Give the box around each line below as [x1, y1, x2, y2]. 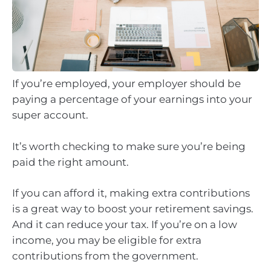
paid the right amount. [12, 155, 129, 168]
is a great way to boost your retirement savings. [12, 203, 253, 215]
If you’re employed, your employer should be [12, 77, 241, 90]
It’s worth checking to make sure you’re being [12, 140, 246, 152]
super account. [12, 109, 88, 122]
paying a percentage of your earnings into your [12, 93, 252, 106]
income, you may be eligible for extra [12, 234, 201, 247]
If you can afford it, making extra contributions [12, 187, 250, 200]
